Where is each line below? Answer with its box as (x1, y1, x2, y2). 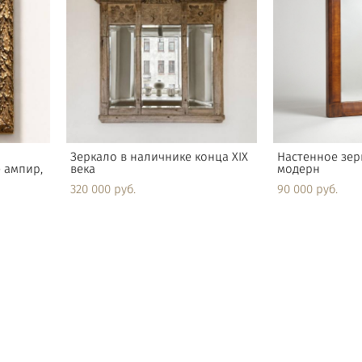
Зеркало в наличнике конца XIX (69, 150, 248, 163)
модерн (277, 162, 321, 175)
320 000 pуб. (69, 183, 136, 196)
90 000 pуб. (277, 183, 339, 196)
